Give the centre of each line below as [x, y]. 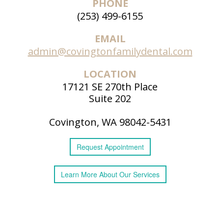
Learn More [80, 175]
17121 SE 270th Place [110, 87]
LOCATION [110, 74]
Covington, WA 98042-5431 [110, 122]
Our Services [139, 175]
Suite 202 [110, 99]
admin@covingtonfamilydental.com [110, 52]
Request [90, 147]
